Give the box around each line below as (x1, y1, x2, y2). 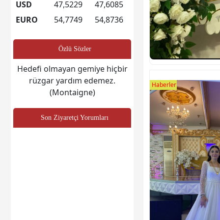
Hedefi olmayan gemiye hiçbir (17, 63, 128, 74)
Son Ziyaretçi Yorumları (41, 113, 109, 121)
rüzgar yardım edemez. (29, 75, 115, 86)
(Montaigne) (49, 86, 95, 98)
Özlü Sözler (58, 45, 91, 53)
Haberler (152, 80, 176, 89)
